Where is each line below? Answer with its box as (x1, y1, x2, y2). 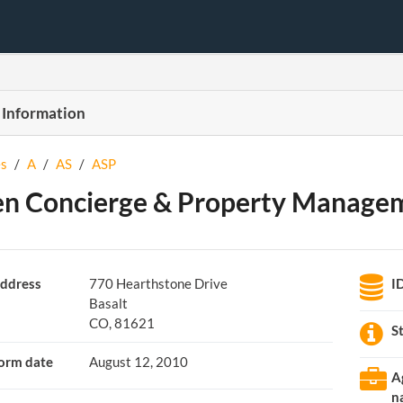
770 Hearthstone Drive (88, 275, 228, 291)
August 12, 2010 (88, 354, 188, 370)
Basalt (88, 295, 128, 311)
